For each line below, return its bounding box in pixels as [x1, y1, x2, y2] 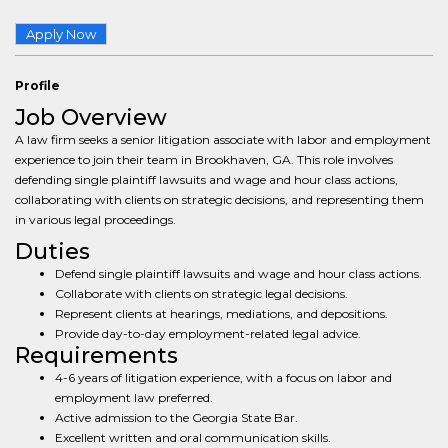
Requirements [15, 342, 178, 369]
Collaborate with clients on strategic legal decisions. [55, 286, 348, 301]
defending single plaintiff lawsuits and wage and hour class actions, [15, 172, 398, 187]
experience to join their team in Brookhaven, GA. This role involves [15, 152, 393, 167]
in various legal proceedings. [15, 212, 176, 227]
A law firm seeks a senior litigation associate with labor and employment [15, 132, 431, 147]
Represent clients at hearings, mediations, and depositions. [55, 306, 388, 321]
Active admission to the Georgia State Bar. [55, 410, 298, 425]
